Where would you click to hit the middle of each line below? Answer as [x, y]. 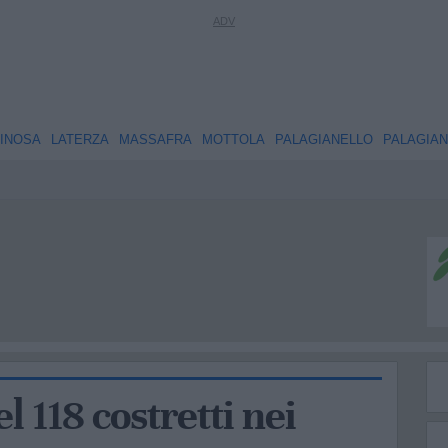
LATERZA [79, 139]
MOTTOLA [233, 139]
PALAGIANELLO [323, 139]
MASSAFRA [155, 139]
